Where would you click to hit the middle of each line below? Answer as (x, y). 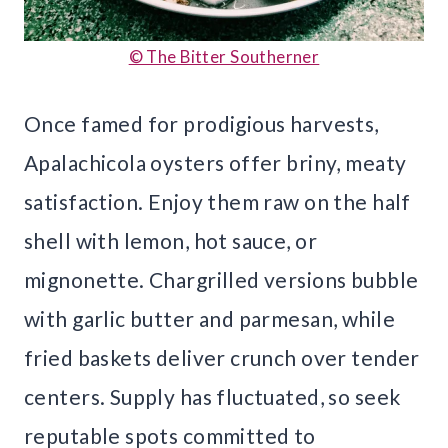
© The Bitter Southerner (224, 57)
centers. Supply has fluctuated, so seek (212, 397)
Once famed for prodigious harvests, (201, 124)
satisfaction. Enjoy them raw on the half (217, 202)
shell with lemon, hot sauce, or (171, 241)
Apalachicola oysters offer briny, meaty (215, 163)
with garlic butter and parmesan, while (209, 319)
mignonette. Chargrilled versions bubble (221, 280)
